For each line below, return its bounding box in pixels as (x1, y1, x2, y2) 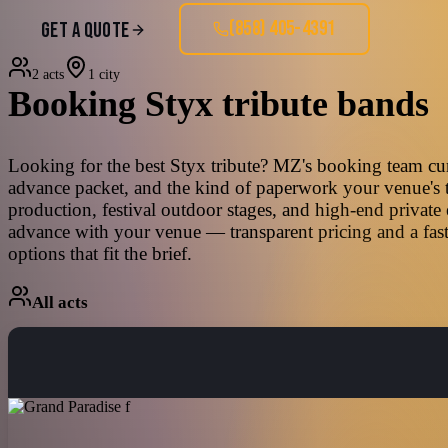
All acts (32, 292, 88, 312)
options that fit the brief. (8, 242, 192, 264)
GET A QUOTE (41, 17, 130, 43)
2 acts (32, 67, 64, 82)
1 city (88, 67, 120, 82)
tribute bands (213, 84, 429, 124)
